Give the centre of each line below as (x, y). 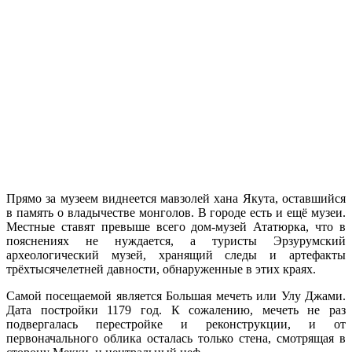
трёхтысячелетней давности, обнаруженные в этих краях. (161, 269)
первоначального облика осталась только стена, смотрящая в (176, 338)
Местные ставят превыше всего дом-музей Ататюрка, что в (176, 226)
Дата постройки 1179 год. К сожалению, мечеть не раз (176, 310)
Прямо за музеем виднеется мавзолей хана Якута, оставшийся (176, 198)
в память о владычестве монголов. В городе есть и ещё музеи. (176, 212)
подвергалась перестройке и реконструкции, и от (176, 324)
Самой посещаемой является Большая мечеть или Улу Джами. (176, 295)
